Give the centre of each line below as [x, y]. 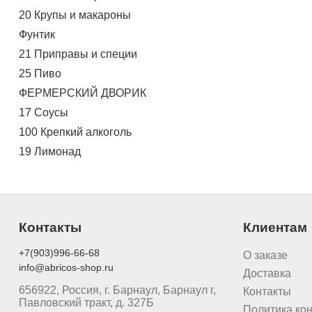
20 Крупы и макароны [75, 15]
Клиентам [275, 227]
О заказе [266, 256]
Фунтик [37, 34]
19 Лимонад [49, 151]
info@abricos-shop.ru [66, 268]
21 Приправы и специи [78, 54]
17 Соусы [43, 112]
